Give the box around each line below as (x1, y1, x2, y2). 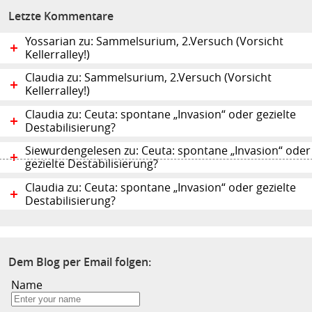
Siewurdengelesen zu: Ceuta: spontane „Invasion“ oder (25, 144, 311, 158)
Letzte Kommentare (8, 8, 114, 24)
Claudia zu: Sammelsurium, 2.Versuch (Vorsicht (25, 71, 272, 85)
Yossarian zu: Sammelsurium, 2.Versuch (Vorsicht (25, 35, 283, 49)
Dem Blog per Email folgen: (8, 253, 151, 270)
